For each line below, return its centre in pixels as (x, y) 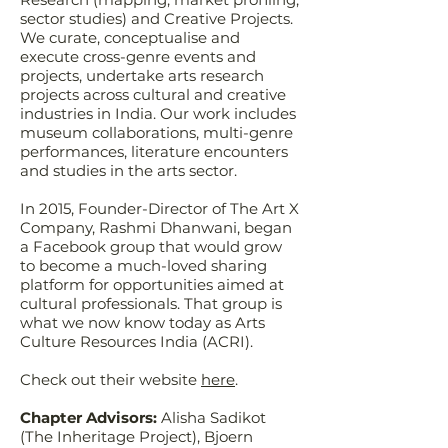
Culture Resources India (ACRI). (136, 341)
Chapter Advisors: (88, 417)
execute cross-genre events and (138, 56)
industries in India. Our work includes (158, 113)
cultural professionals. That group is (151, 303)
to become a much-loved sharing (143, 265)
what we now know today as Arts (142, 322)
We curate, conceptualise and (130, 37)
